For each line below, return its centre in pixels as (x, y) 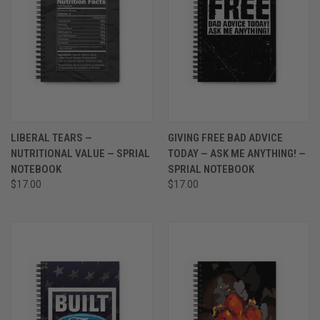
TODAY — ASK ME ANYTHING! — (236, 153)
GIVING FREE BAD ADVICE (225, 137)
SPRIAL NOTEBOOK (211, 169)
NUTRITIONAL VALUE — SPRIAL (80, 153)
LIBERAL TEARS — (51, 137)
